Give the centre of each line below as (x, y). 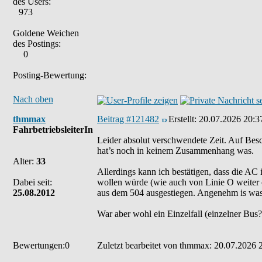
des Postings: (37, 44)
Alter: (25, 161)
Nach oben (33, 99)
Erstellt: (184, 119)
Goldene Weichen (46, 33)
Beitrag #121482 (128, 119)
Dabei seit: (32, 182)
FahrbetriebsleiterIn (53, 130)
